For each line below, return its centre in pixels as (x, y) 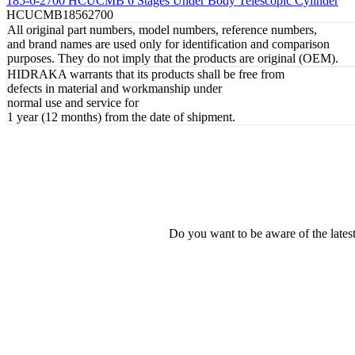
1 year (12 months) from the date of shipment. (121, 116)
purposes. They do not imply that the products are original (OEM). (173, 58)
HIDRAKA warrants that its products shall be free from (146, 74)
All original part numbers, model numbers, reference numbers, (162, 29)
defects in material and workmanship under (115, 88)
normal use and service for (73, 102)
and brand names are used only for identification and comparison (168, 44)
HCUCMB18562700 (60, 14)
